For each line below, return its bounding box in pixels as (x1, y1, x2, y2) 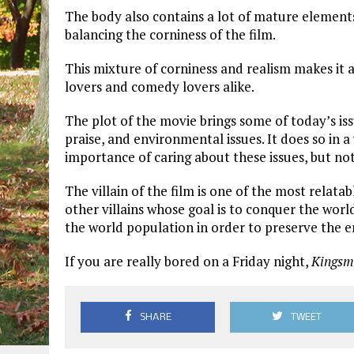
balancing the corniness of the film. (65, 25, 276, 44)
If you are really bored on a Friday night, (65, 252, 311, 271)
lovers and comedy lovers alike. (65, 77, 254, 96)
